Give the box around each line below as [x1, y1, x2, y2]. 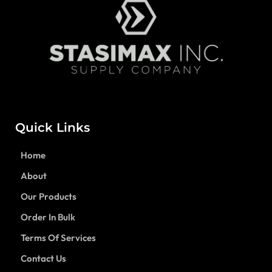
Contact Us [21, 253, 66, 265]
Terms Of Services [21, 232, 96, 244]
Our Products [21, 191, 76, 203]
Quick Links [15, 120, 90, 135]
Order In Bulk [21, 211, 75, 223]
